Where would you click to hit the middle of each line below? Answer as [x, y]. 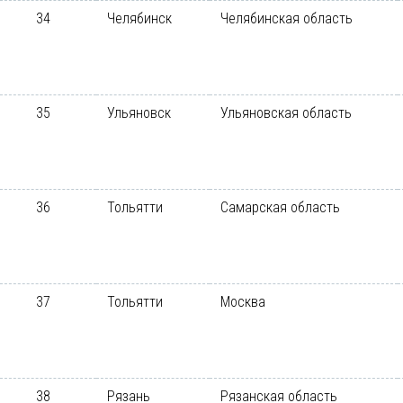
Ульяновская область [286, 113]
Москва [243, 302]
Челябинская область [287, 18]
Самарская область [280, 207]
